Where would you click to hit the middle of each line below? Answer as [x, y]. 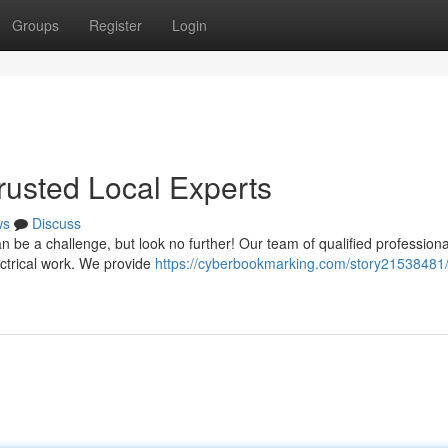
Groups [35, 25]
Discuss [56, 223]
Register [115, 25]
